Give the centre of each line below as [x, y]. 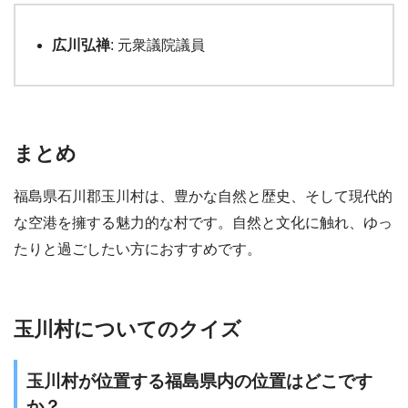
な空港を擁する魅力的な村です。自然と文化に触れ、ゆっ [203, 223]
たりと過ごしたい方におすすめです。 [138, 250]
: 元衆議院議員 [158, 45]
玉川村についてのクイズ [127, 330]
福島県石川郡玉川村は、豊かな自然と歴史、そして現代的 [203, 197]
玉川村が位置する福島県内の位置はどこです [199, 381]
